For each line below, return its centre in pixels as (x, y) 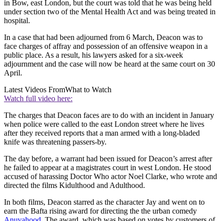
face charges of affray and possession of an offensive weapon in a (106, 46)
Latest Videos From (35, 90)
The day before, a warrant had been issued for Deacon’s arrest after (108, 159)
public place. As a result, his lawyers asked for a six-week (93, 55)
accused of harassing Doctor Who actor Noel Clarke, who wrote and (110, 177)
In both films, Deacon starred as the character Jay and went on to (104, 202)
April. (13, 73)
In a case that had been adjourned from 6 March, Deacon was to (103, 37)
